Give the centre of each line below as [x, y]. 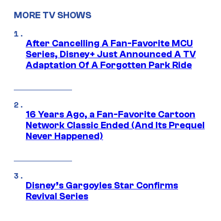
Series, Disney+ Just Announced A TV [111, 55]
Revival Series [57, 197]
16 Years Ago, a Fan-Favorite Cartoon [110, 115]
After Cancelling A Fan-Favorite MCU [109, 44]
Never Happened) [64, 136]
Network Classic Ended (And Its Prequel [115, 126]
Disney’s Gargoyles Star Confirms [102, 186]
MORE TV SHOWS [53, 16]
